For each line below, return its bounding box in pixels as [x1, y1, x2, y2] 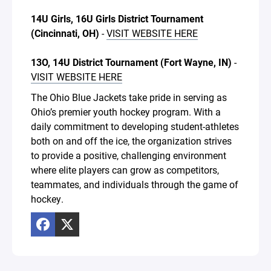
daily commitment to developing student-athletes [31, 119, 239, 132]
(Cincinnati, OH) [31, 26, 99, 39]
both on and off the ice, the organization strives [31, 134, 232, 147]
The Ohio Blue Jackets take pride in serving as [31, 90, 227, 103]
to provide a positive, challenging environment [31, 148, 226, 162]
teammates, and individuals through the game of [31, 177, 238, 191]
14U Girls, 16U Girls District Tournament [31, 11, 203, 25]
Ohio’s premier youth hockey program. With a [31, 105, 221, 118]
